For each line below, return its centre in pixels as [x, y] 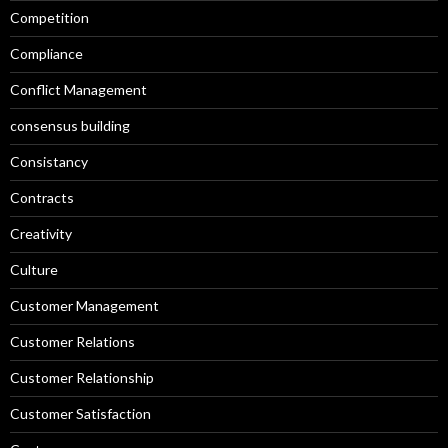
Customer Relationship [82, 377]
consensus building [70, 125]
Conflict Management [78, 89]
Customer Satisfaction [80, 413]
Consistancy [49, 161]
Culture [34, 269]
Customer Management [84, 305]
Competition [49, 17]
